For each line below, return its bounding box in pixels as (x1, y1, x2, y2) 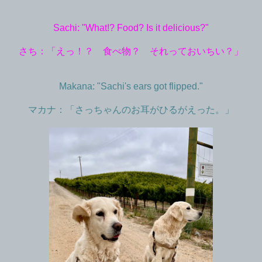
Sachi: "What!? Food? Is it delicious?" (53, 22, 209, 33)
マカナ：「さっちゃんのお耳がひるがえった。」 (28, 104, 234, 115)
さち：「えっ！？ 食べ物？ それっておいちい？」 (19, 46, 243, 56)
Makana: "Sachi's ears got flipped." (59, 81, 203, 91)
